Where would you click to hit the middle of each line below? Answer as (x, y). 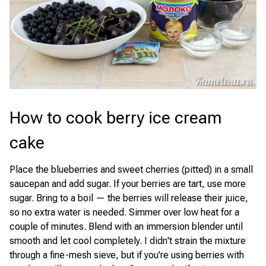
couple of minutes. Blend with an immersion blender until (126, 227)
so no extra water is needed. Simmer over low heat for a (124, 212)
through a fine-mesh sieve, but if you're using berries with (127, 255)
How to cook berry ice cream (115, 118)
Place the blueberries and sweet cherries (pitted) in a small (131, 170)
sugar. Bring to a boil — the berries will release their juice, (129, 198)
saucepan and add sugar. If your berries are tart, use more (128, 184)
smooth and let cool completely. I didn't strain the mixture (128, 241)
